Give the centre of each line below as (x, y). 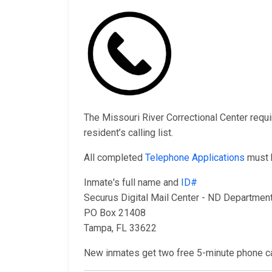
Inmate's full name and (132, 182)
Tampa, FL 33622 (120, 228)
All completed (114, 158)
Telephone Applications (195, 158)
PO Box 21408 (115, 213)
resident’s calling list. (128, 133)
